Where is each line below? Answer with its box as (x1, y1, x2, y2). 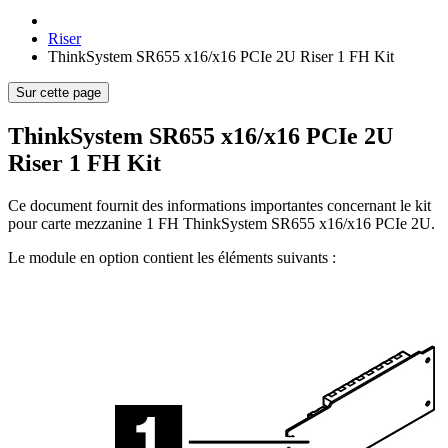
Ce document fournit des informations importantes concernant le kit (8, 196, 431, 214)
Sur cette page (16, 85, 101, 100)
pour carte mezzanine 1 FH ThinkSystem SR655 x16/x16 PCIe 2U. (8, 214, 435, 232)
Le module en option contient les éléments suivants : (8, 248, 336, 266)
